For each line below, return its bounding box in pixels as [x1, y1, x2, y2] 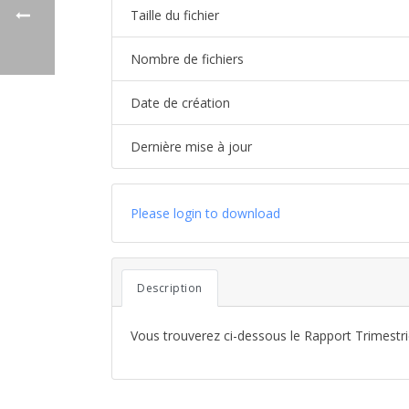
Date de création [131, 94, 230, 111]
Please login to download [131, 204, 280, 222]
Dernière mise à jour [131, 138, 252, 155]
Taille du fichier [131, 6, 219, 24]
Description [137, 280, 203, 296]
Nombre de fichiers [131, 50, 244, 68]
